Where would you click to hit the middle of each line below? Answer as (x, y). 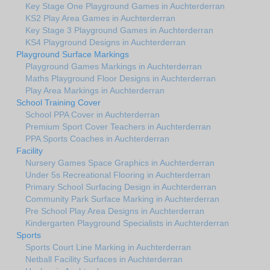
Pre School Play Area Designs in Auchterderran (115, 211)
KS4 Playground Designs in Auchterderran (105, 42)
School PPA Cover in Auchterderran (93, 114)
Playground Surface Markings (73, 54)
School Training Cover (58, 102)
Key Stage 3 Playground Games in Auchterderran (119, 30)
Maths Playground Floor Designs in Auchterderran (121, 78)
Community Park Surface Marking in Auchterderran (122, 199)
